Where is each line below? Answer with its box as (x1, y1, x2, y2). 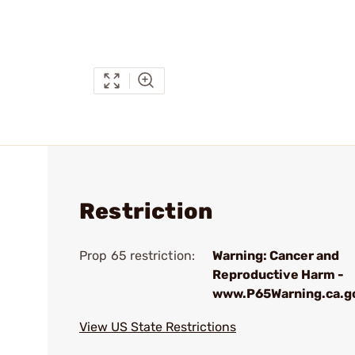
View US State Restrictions (79, 319, 236, 334)
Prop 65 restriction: (79, 248, 195, 263)
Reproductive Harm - (212, 267, 344, 282)
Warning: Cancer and (212, 248, 339, 263)
